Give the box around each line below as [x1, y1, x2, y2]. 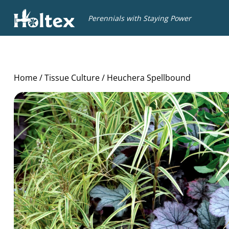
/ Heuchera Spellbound [100, 72, 191, 83]
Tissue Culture [44, 72, 100, 83]
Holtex [13, 3, 38, 14]
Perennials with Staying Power [88, 13, 191, 23]
